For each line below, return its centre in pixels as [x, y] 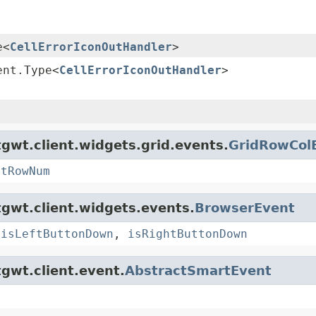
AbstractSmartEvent [198, 271]
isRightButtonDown [188, 234]
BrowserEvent [245, 208]
